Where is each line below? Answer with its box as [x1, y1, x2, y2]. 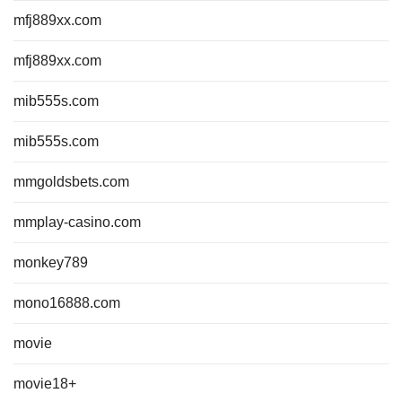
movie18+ [13, 376, 76, 391]
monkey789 [13, 255, 88, 270]
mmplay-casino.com [13, 214, 141, 230]
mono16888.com [13, 295, 120, 310]
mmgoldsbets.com [13, 174, 129, 189]
